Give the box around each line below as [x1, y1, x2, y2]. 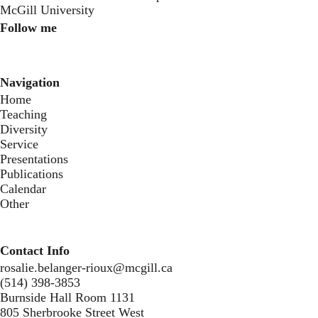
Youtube [32, 49, 79, 63]
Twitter [19, 49, 61, 63]
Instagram [6, 49, 64, 63]
